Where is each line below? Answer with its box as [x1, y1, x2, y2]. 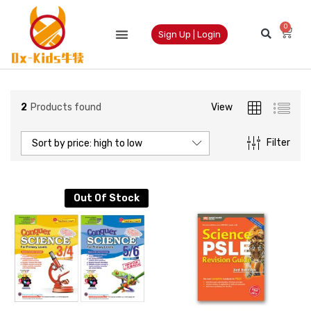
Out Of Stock [74, 192, 140, 204]
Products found [31, 101, 101, 114]
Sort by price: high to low [32, 137, 142, 149]
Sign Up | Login [158, 28, 221, 40]
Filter [266, 137, 290, 149]
